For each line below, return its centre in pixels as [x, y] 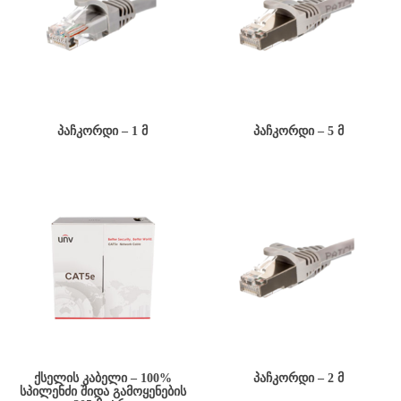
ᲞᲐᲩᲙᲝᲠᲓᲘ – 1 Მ [103, 131]
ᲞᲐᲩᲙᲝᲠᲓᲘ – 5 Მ [298, 131]
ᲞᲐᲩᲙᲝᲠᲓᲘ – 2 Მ [298, 378]
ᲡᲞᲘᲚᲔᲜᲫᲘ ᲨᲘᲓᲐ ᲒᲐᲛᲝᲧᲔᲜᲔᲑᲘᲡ [102, 391]
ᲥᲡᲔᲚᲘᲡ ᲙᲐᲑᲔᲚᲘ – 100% [102, 378]
